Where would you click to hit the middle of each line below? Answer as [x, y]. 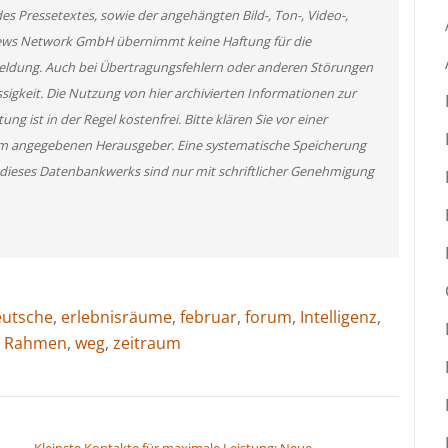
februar [208, 316]
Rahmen [35, 342]
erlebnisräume [116, 316]
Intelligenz [338, 316]
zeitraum [147, 342]
